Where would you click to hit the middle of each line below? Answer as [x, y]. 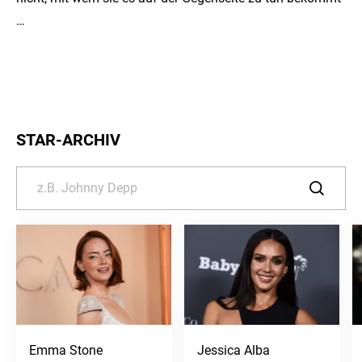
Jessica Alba [234, 350]
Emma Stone [66, 350]
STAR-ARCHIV [68, 139]
